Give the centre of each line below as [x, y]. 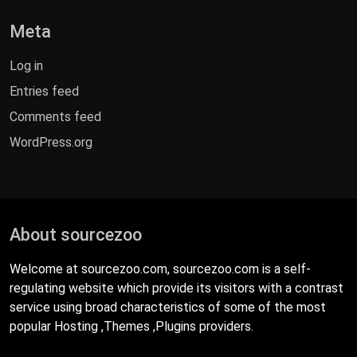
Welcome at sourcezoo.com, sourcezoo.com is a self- [160, 269]
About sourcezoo [76, 235]
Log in [26, 66]
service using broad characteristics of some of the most [168, 308]
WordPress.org [51, 143]
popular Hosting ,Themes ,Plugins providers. [131, 327]
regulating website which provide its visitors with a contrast [177, 288]
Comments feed [55, 117]
